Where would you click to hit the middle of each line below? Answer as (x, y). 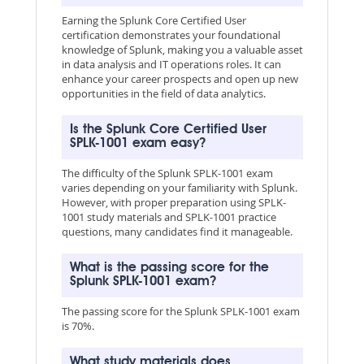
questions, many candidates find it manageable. (177, 231)
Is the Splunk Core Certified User (168, 130)
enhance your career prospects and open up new (180, 78)
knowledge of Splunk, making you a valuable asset (182, 49)
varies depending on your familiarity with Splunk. (179, 187)
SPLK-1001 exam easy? (137, 143)
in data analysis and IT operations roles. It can (171, 64)
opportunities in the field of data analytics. (163, 93)
